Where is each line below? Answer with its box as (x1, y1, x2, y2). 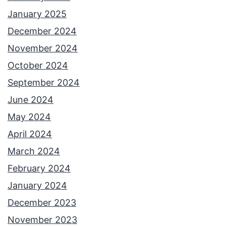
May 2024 (8, 111, 51, 123)
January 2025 (8, 9, 67, 20)
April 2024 (8, 129, 52, 140)
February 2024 (8, 163, 71, 174)
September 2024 (8, 77, 80, 88)
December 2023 (8, 197, 76, 208)
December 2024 (8, 26, 77, 37)
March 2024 (8, 146, 60, 157)
